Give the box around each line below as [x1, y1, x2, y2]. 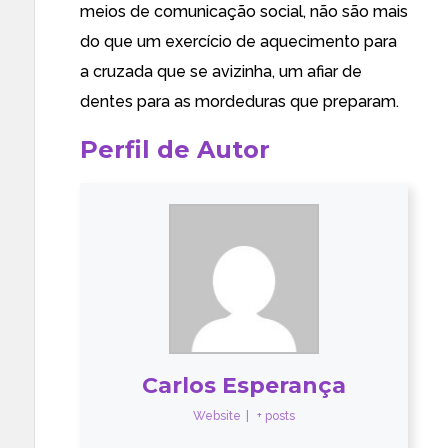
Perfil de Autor [80, 135, 270, 164]
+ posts [257, 409, 296, 423]
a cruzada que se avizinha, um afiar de [80, 62, 362, 81]
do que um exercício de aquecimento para [80, 32, 397, 51]
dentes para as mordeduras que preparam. [80, 92, 399, 111]
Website [192, 409, 241, 423]
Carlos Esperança [142, 372, 346, 399]
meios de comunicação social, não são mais [80, 2, 408, 21]
